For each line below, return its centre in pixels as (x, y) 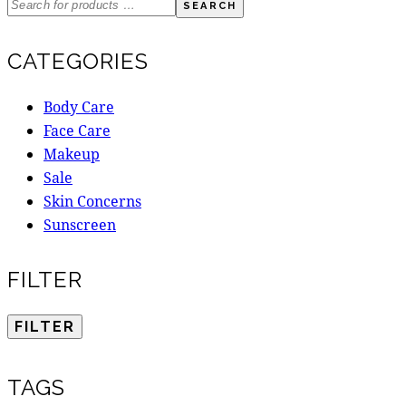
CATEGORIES (78, 62)
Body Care (79, 107)
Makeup (72, 154)
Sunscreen (80, 225)
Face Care (77, 130)
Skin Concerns (92, 201)
